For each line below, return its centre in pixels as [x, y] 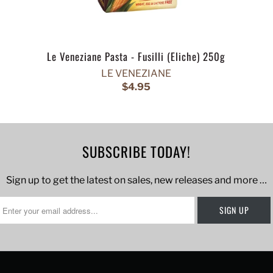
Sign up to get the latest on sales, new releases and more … [136, 180]
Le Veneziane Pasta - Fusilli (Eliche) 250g [136, 57]
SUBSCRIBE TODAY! [136, 152]
